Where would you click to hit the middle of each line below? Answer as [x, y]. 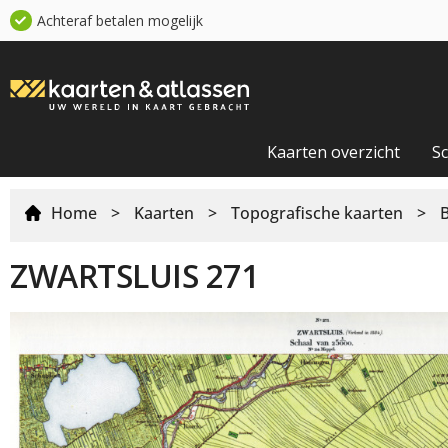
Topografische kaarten [317, 212]
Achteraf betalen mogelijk [119, 20]
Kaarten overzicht [333, 151]
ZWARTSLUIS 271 [134, 275]
